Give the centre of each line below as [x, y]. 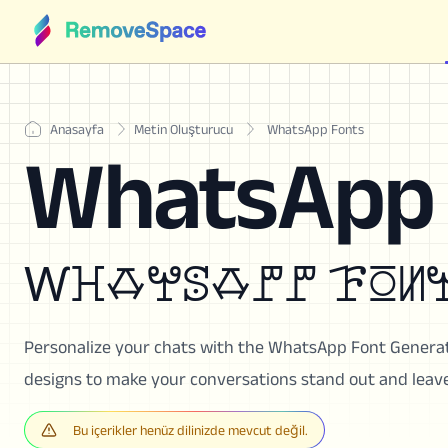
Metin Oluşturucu [183, 129]
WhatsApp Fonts [315, 129]
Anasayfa [77, 129]
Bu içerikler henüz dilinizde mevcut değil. [190, 430]
